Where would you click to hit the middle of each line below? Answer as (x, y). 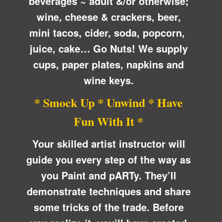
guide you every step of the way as (109, 159)
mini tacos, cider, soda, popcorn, (109, 32)
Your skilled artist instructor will (109, 143)
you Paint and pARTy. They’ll (109, 175)
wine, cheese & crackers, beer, (109, 16)
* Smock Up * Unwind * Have (109, 102)
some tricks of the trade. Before (109, 207)
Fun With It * (109, 121)
